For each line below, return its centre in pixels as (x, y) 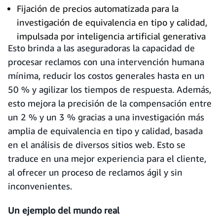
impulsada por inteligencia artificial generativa (111, 36)
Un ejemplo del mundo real (64, 210)
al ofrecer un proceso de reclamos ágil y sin (95, 172)
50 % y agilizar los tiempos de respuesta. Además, (110, 89)
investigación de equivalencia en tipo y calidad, (112, 22)
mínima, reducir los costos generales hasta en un (106, 75)
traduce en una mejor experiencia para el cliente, (107, 158)
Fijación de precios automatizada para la (98, 8)
